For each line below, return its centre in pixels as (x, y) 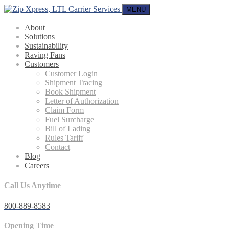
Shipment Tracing (74, 83)
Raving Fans (45, 55)
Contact (58, 147)
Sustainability (46, 46)
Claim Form (64, 110)
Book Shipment (70, 92)
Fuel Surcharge (70, 119)
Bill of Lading (68, 129)
